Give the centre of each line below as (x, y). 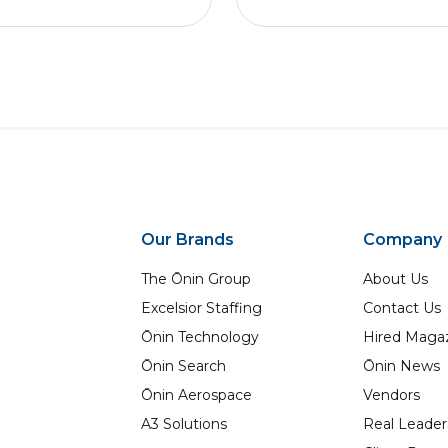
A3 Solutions (184, 424)
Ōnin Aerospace (196, 395)
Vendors (391, 395)
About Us (395, 279)
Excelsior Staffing (201, 308)
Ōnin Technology (200, 337)
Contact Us (401, 308)
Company (402, 239)
